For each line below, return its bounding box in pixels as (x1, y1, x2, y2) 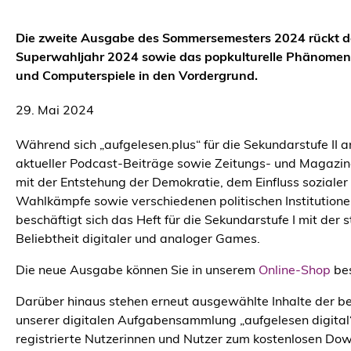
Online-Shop (259, 265, 331, 277)
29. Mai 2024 (16, 105, 94, 118)
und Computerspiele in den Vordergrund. (16, 71, 258, 83)
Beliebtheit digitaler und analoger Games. (16, 233, 260, 246)
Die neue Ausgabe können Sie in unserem (16, 265, 259, 277)
